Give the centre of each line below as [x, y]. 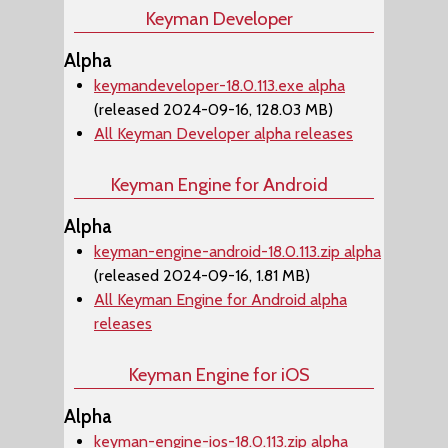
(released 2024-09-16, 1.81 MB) [202, 275]
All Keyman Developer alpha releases [223, 133]
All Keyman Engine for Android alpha [220, 299]
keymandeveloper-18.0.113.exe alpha [219, 85]
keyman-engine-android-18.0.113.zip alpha [237, 251]
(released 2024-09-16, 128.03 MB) [213, 109]
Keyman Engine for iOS [219, 374]
